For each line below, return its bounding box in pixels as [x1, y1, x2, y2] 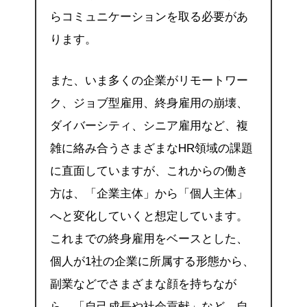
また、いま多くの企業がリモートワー [49, 73, 248, 87]
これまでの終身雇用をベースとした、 [49, 232, 248, 245]
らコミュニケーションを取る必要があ [49, 10, 248, 24]
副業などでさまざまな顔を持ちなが [49, 277, 236, 291]
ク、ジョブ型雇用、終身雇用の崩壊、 [49, 96, 248, 110]
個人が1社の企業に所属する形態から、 [49, 254, 254, 268]
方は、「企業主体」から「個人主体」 [49, 186, 248, 200]
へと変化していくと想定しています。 [49, 209, 248, 223]
